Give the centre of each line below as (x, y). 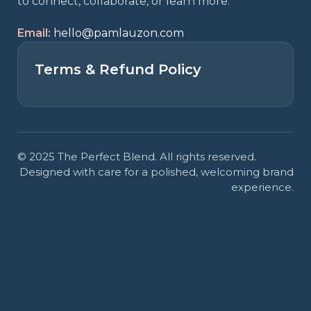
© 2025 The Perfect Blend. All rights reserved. (137, 157)
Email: (34, 33)
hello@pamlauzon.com (119, 33)
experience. (262, 187)
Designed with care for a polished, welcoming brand (157, 172)
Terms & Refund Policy (118, 69)
